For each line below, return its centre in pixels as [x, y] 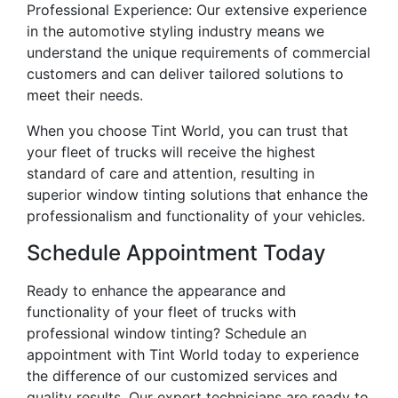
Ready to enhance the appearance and [156, 291]
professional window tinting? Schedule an [167, 334]
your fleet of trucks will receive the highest [171, 152]
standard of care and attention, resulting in [171, 174]
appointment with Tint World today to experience [193, 355]
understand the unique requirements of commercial [199, 53]
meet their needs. [85, 96]
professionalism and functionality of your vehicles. [196, 216]
